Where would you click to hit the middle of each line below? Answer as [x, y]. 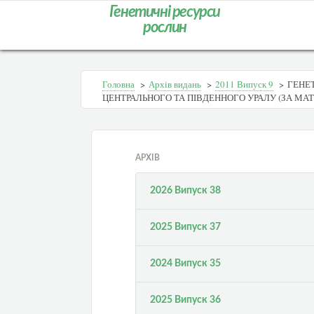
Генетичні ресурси [165, 12]
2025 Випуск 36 [186, 300]
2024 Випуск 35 [186, 264]
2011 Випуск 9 [244, 84]
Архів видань [175, 84]
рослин [165, 27]
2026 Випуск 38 [186, 191]
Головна [118, 84]
